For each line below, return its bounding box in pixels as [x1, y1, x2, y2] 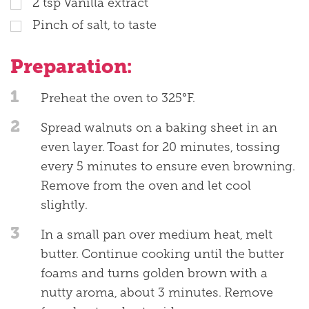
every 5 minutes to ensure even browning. [41, 159, 295, 173]
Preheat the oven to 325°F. [41, 90, 195, 105]
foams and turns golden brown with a [41, 266, 268, 280]
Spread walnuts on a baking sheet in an [41, 120, 277, 134]
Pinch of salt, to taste [32, 17, 157, 32]
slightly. [41, 197, 88, 212]
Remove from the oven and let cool [41, 178, 251, 192]
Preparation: [10, 54, 132, 77]
